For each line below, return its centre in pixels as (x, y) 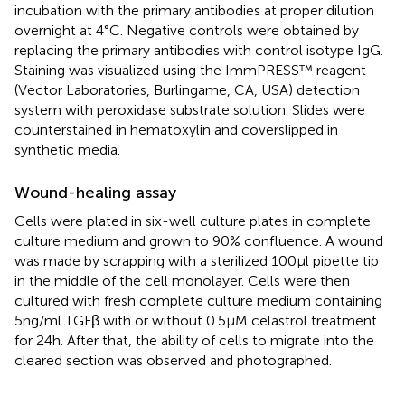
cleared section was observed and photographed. (173, 360)
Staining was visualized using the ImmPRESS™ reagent (190, 70)
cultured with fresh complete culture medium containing (198, 300)
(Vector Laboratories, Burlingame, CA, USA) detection (187, 89)
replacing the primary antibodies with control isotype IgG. (199, 50)
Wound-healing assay (95, 192)
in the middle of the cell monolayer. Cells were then (182, 280)
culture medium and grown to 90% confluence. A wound (199, 240)
